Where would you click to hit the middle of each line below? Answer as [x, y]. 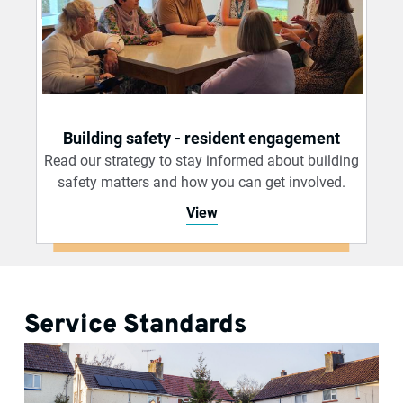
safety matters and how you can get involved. [201, 183]
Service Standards [135, 326]
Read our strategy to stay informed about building [201, 161]
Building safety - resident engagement [201, 139]
